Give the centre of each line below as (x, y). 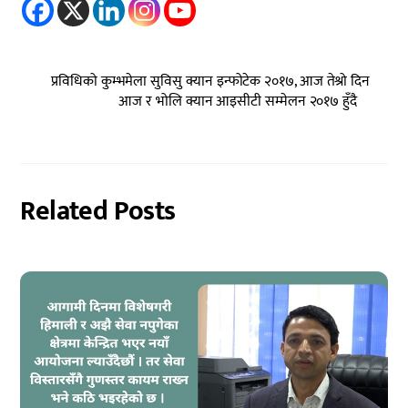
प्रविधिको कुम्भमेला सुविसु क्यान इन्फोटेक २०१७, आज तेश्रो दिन (211, 82)
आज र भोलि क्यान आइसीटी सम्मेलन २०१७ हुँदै (238, 102)
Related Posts (98, 211)
